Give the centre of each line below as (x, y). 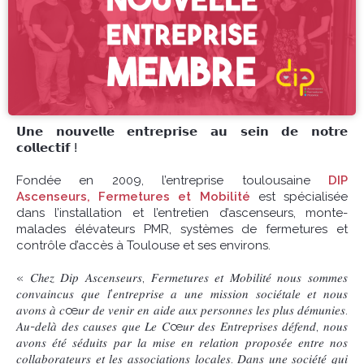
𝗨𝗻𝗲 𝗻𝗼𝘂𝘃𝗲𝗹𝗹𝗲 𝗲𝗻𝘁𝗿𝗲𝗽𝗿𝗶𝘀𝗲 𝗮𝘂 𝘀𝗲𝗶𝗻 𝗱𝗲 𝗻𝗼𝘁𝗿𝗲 (182, 131)
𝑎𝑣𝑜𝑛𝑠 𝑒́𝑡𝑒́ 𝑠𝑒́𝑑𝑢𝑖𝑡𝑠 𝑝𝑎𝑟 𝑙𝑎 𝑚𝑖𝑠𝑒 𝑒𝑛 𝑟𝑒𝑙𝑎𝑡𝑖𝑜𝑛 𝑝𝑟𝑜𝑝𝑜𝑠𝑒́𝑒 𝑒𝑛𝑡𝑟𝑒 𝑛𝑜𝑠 (182, 342)
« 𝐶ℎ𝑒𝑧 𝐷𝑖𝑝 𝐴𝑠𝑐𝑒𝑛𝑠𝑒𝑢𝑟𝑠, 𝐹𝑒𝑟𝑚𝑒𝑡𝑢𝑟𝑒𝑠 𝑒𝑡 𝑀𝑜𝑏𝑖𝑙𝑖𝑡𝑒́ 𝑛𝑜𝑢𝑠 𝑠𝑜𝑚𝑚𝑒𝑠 (182, 277)
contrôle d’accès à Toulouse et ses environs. (143, 245)
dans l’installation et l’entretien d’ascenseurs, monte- (182, 212)
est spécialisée (299, 196)
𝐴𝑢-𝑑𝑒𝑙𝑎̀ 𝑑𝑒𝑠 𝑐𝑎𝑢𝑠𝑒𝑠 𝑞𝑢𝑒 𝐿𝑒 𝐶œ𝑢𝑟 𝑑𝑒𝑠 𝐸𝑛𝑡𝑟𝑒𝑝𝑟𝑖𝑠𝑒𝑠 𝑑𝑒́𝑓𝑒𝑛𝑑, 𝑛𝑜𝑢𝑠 (182, 326)
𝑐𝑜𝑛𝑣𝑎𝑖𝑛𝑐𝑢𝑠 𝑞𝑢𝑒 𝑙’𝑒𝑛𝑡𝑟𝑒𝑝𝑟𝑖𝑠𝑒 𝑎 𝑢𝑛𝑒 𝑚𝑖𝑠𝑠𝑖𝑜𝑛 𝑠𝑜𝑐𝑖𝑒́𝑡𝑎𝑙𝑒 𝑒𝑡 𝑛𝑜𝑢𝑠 (182, 294)
